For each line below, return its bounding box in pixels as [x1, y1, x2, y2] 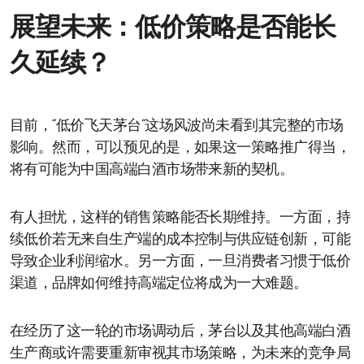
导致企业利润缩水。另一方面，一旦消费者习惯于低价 [10, 253, 351, 270]
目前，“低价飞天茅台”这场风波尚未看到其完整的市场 [10, 118, 344, 134]
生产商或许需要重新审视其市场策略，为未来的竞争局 [10, 345, 351, 362]
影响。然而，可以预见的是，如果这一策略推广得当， [10, 140, 351, 156]
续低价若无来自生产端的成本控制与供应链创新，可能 [10, 232, 351, 248]
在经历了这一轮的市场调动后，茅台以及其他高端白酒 [10, 323, 351, 340]
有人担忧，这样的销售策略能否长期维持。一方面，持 [10, 210, 351, 226]
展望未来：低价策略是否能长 [10, 15, 336, 42]
